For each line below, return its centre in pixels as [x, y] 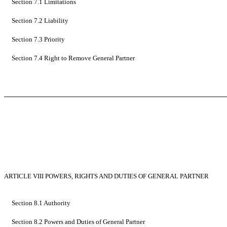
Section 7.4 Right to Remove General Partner [73, 58]
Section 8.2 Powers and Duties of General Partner [78, 221]
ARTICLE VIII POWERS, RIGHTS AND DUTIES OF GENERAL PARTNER [106, 176]
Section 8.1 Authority [41, 203]
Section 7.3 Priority [38, 40]
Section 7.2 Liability [40, 21]
